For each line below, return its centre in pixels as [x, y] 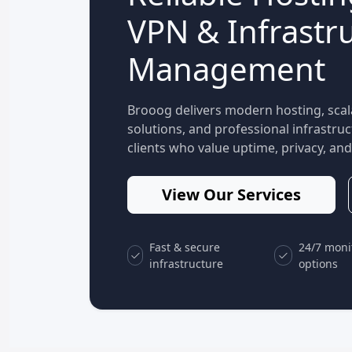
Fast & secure [185, 247]
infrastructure [187, 264]
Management [226, 69]
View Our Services [231, 195]
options [318, 264]
